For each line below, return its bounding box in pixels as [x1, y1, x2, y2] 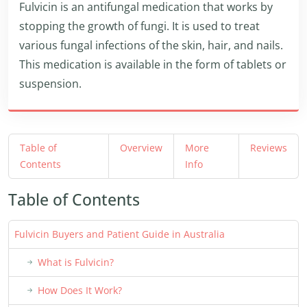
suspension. [19, 76, 82, 91]
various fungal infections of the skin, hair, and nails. [19, 38, 283, 53]
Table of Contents [8, 188, 140, 210]
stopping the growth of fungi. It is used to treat [19, 19, 260, 34]
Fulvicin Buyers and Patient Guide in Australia [14, 228, 225, 241]
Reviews [250, 141, 287, 154]
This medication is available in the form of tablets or [19, 57, 286, 72]
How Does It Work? [38, 284, 122, 297]
